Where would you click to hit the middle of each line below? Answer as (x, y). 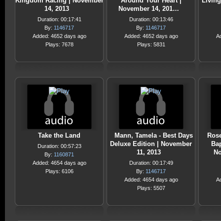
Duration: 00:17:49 (151, 163)
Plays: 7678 (59, 44)
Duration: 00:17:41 (59, 19)
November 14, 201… (148, 9)
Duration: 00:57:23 (59, 146)
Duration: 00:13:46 (151, 19)
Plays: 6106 (59, 171)
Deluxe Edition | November (151, 144)
